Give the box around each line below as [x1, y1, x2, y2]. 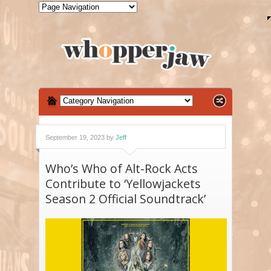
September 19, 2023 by [45, 134, 116, 142]
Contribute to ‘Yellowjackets [45, 175, 201, 192]
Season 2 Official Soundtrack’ [45, 191, 206, 207]
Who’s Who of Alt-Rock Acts [45, 160, 198, 177]
